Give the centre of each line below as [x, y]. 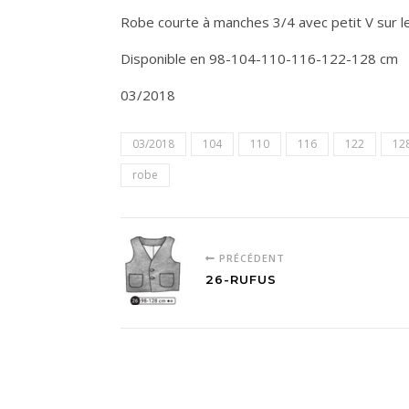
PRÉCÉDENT [250, 258]
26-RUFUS [241, 279]
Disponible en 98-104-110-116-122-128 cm [259, 58]
